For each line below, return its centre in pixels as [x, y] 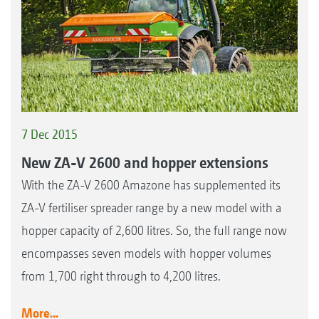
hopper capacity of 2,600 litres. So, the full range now [154, 230]
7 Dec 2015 [49, 135]
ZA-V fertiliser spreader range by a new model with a [151, 207]
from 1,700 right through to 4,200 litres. [121, 276]
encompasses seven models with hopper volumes [146, 253]
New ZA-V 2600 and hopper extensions [145, 162]
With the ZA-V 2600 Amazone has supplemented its [151, 184]
